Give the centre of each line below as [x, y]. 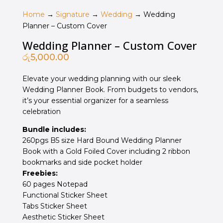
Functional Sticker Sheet [65, 195]
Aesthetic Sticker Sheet [63, 217]
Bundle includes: [54, 130]
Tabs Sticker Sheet [55, 206]
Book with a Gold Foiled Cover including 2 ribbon [106, 152]
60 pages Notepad [55, 184]
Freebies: [41, 173]
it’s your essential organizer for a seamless [95, 101]
